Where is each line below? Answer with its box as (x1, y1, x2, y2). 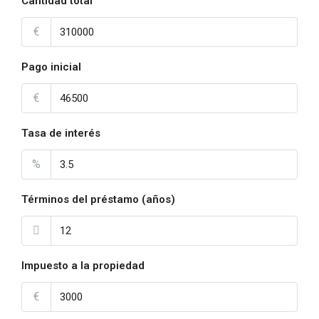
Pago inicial (21, 61, 81, 74)
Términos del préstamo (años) (21, 193, 175, 206)
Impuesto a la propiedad (21, 259, 145, 273)
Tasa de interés (21, 127, 100, 140)
